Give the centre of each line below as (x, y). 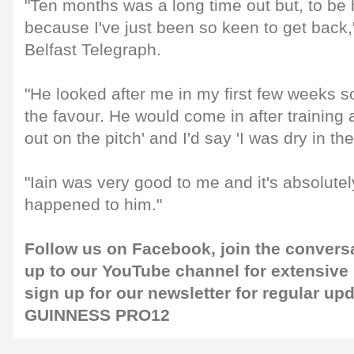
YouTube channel (171, 271)
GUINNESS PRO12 (97, 315)
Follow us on (76, 249)
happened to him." (93, 205)
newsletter (189, 293)
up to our (61, 271)
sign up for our (84, 293)
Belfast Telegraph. (93, 50)
